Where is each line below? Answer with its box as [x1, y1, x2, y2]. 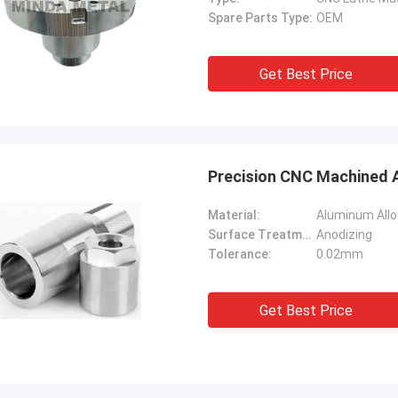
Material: [208, 208, 260, 222]
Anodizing [316, 227, 372, 242]
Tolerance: [208, 247, 272, 261]
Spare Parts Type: [208, 11, 313, 25]
